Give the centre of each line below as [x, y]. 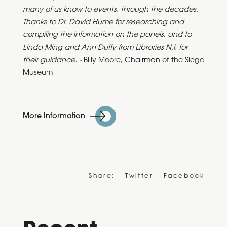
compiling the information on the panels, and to [107, 35]
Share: [102, 176]
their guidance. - [53, 61]
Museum [37, 73]
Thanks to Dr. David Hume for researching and [103, 23]
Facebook [184, 176]
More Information [54, 116]
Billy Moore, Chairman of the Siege [144, 61]
